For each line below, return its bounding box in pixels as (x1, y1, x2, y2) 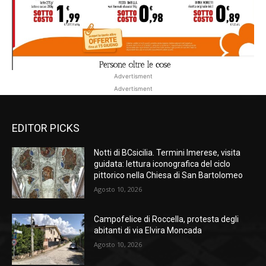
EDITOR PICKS (12, 122, 80, 135)
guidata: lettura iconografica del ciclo (94, 159, 231, 169)
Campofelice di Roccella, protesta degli (94, 214, 239, 224)
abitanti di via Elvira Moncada (94, 225, 202, 235)
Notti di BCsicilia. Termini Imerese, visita (94, 148, 241, 158)
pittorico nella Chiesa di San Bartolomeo (94, 170, 243, 180)
